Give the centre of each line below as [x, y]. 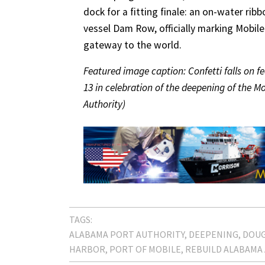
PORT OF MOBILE [145, 249]
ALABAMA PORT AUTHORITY [127, 235]
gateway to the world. [132, 45]
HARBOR [87, 249]
